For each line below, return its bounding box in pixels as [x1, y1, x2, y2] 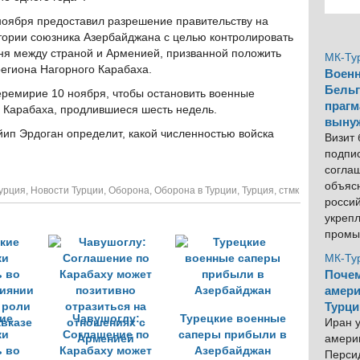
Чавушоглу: [72, 313, 140, 325]
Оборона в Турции [154, 185, 237, 196]
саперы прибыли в [178, 329, 287, 341]
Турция [242, 185, 274, 196]
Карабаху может [59, 345, 152, 357]
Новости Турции [31, 185, 104, 196]
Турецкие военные [179, 313, 286, 325]
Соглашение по [62, 329, 149, 341]
